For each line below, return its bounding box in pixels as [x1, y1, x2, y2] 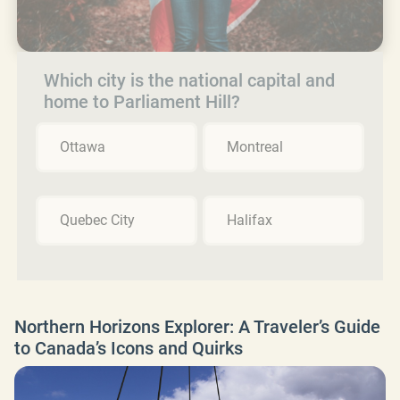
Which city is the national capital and [44, 69, 335, 91]
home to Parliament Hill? [44, 90, 240, 112]
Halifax [227, 211, 272, 229]
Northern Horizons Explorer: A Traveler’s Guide [14, 315, 380, 337]
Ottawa [60, 137, 105, 155]
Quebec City [60, 211, 135, 229]
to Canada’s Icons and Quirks [14, 337, 243, 359]
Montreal [227, 137, 283, 155]
